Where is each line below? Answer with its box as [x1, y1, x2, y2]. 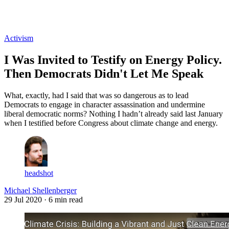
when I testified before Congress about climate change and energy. [4, 118, 218, 127]
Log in [5, 15, 26, 25]
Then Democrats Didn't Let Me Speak [4, 66, 203, 80]
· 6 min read [44, 195, 83, 204]
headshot [25, 168, 53, 177]
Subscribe [29, 15, 61, 25]
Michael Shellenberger [4, 186, 77, 195]
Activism [4, 33, 33, 42]
